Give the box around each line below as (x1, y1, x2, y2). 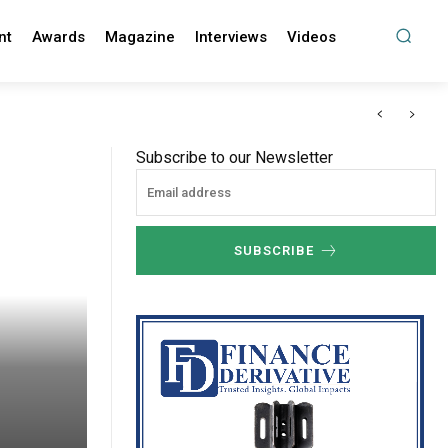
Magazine (104, 28, 175, 46)
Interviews (194, 28, 267, 46)
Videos (286, 28, 336, 46)
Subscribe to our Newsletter (136, 148, 333, 168)
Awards (31, 28, 85, 46)
